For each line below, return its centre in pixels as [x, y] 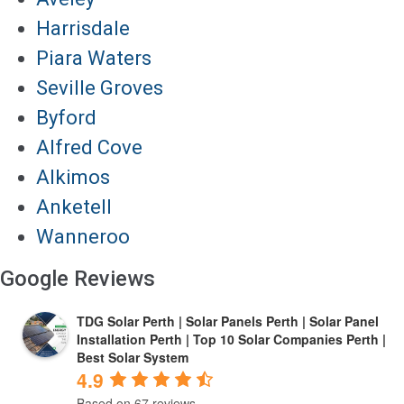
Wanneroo [83, 236]
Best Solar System [133, 357]
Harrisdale [83, 28]
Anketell [74, 207]
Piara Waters [94, 58]
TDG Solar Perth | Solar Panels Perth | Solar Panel [228, 321]
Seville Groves [100, 87]
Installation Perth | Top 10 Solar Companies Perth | [231, 339]
